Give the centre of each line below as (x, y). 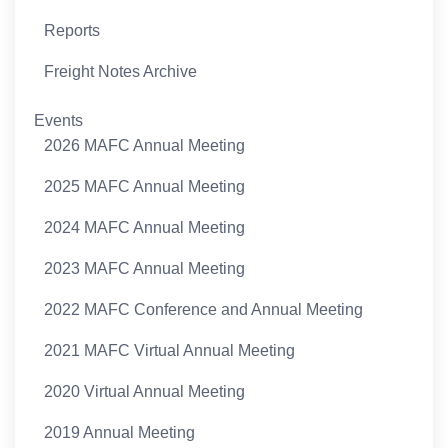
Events (59, 120)
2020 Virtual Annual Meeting (145, 391)
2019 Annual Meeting (120, 432)
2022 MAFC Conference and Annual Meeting (204, 309)
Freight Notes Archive (121, 71)
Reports (72, 30)
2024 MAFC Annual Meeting (145, 227)
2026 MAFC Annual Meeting (145, 145)
